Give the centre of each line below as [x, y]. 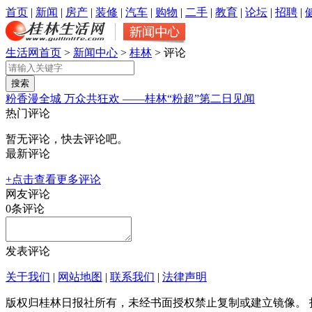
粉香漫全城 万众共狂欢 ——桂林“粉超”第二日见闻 [130, 99]
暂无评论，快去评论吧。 [67, 139]
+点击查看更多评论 [53, 179]
